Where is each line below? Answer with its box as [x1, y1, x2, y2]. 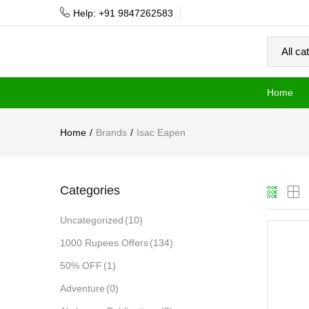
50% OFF [60, 260, 102, 271]
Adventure [60, 283, 105, 294]
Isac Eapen [137, 127, 186, 138]
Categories [60, 183, 120, 197]
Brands [96, 127, 127, 138]
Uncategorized [60, 215, 123, 226]
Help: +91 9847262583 [73, 7, 173, 19]
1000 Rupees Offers [60, 237, 148, 248]
